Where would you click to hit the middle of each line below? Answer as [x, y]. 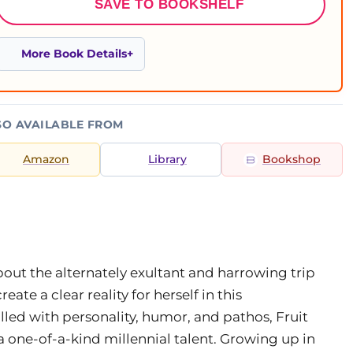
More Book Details [74, 54]
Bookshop [292, 159]
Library [167, 159]
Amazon [46, 159]
